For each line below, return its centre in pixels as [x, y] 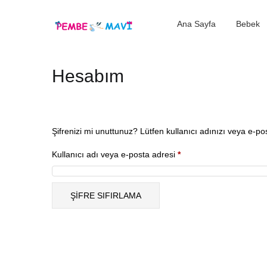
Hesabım [88, 76]
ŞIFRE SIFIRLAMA [106, 195]
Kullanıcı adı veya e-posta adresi [115, 154]
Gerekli [193, 153]
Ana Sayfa [196, 24]
